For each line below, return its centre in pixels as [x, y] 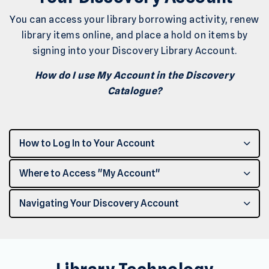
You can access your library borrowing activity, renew [134, 19]
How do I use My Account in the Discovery [134, 75]
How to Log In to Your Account [87, 143]
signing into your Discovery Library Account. [134, 50]
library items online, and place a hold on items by [134, 35]
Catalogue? [134, 91]
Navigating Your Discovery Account [100, 203]
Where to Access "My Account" [90, 173]
